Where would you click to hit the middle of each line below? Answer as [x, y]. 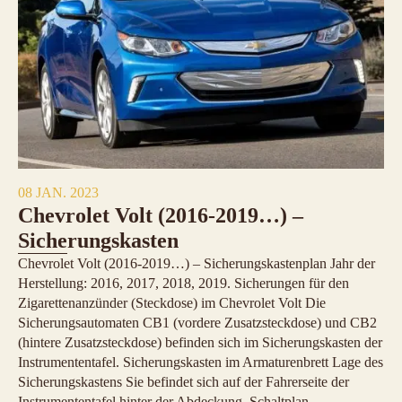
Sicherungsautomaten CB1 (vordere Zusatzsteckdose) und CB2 [197, 322]
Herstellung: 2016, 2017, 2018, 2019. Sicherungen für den [184, 283]
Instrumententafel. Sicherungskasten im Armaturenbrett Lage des [201, 362]
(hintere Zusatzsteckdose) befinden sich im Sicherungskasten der [200, 342]
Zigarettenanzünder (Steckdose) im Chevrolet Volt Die [172, 302]
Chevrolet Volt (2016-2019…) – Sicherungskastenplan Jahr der [197, 263]
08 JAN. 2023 [58, 192]
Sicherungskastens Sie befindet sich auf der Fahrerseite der [184, 381]
